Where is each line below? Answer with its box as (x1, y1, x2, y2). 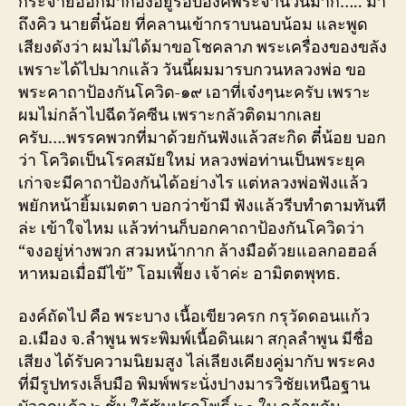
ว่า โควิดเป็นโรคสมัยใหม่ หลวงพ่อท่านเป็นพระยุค (18, 150, 365, 171)
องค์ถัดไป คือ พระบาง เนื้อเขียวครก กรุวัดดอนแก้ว (18, 306, 370, 327)
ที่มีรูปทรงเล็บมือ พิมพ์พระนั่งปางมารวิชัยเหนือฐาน (18, 374, 370, 395)
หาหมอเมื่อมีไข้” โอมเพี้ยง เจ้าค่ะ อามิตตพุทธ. (18, 263, 341, 285)
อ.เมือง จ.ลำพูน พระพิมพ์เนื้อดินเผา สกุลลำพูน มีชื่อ (18, 329, 373, 350)
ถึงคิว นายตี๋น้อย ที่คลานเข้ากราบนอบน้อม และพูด (18, 14, 368, 35)
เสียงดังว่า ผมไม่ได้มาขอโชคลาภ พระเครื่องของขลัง (18, 36, 387, 58)
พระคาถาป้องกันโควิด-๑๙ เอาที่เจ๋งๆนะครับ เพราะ (18, 82, 371, 103)
